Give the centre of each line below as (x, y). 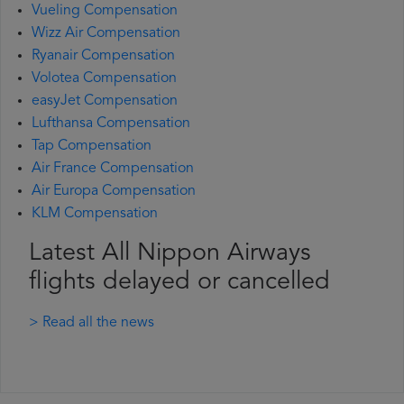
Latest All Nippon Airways (170, 254)
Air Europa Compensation (114, 192)
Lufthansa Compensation (111, 124)
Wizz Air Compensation (106, 34)
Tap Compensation (92, 147)
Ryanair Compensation (103, 56)
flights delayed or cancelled (179, 283)
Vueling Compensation (105, 11)
